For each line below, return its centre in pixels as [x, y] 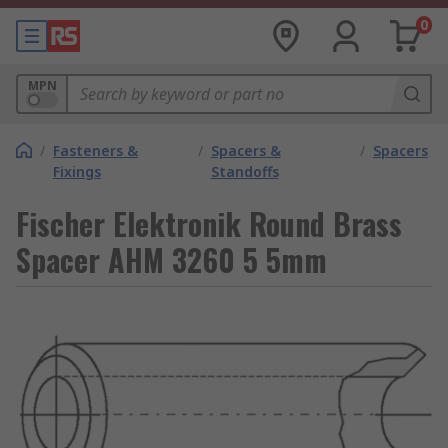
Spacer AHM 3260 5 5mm [171, 259]
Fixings [77, 171]
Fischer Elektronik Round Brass [209, 223]
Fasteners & [95, 150]
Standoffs [244, 171]
